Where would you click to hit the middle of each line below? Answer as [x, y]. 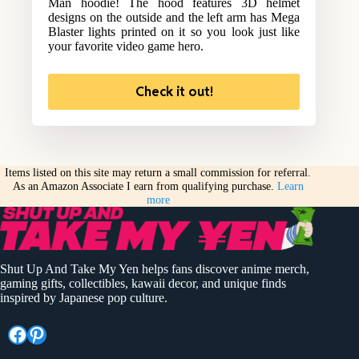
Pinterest [61, 334]
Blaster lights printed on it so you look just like [174, 32]
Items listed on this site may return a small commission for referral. [158, 173]
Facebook [45, 334]
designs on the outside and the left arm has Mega [174, 18]
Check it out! [174, 92]
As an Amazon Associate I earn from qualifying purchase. [145, 186]
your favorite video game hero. [126, 46]
